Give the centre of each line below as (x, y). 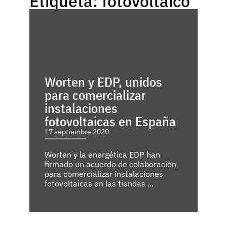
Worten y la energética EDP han (102, 155)
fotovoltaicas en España (110, 121)
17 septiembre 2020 (77, 132)
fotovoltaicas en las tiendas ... (99, 184)
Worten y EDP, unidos (103, 82)
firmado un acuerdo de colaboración (110, 164)
